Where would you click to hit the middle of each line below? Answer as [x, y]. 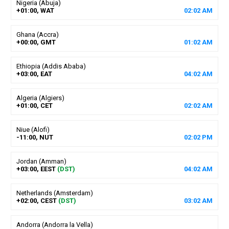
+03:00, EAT [34, 74]
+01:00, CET [34, 105]
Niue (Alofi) [33, 129]
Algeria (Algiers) [40, 98]
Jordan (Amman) [41, 161]
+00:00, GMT [36, 42]
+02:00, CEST [36, 200]
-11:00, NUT [35, 137]
